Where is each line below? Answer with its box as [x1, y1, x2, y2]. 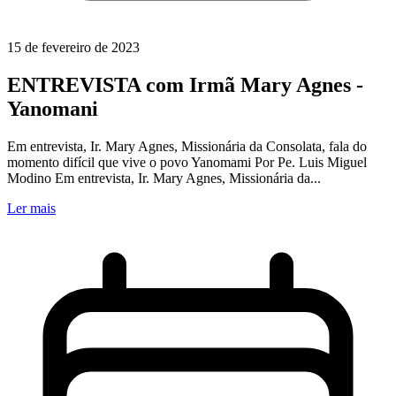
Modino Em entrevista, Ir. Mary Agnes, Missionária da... [7, 171, 321, 187]
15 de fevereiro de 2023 [7, 40, 140, 56]
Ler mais [7, 201, 56, 217]
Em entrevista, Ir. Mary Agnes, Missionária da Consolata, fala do [7, 139, 367, 155]
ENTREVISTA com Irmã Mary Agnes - [7, 73, 363, 97]
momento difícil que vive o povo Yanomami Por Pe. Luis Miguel [7, 155, 367, 171]
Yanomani [7, 97, 98, 121]
